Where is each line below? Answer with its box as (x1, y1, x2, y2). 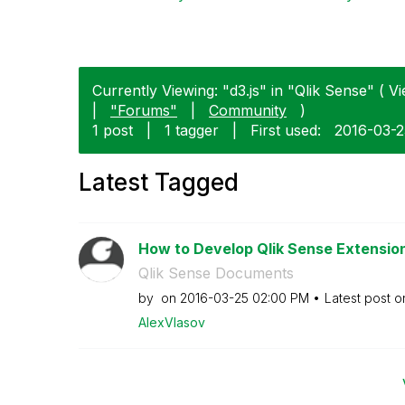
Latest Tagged (79, 167, 239, 196)
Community (209, 100, 287, 119)
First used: (250, 120, 321, 139)
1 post (92, 120, 133, 139)
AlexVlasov (137, 314, 205, 330)
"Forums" (110, 100, 177, 119)
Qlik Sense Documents (137, 263, 294, 282)
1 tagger (165, 120, 219, 139)
